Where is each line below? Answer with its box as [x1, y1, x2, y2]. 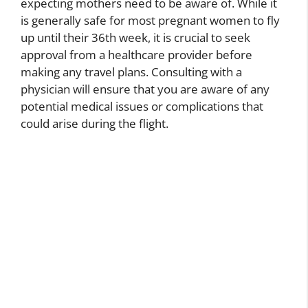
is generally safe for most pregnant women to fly [21, 12, 280, 29]
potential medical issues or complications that [21, 98, 263, 115]
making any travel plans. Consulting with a [21, 64, 242, 80]
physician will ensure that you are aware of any [21, 81, 269, 98]
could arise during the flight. [21, 115, 168, 132]
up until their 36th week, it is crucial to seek [21, 30, 250, 46]
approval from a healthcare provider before [21, 47, 252, 63]
